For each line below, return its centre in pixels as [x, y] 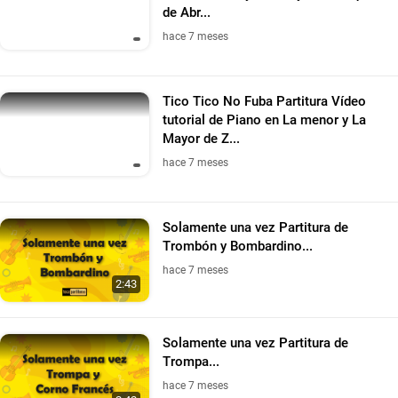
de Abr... [187, 12]
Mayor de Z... [201, 138]
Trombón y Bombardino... [238, 246]
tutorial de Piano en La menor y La [264, 119]
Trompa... [191, 362]
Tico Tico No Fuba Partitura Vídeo [264, 101]
